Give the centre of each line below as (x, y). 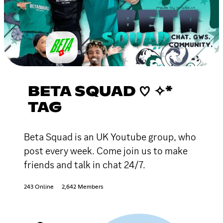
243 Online (39, 187)
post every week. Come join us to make (106, 151)
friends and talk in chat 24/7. (85, 165)
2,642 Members (82, 187)
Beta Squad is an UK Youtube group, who (110, 137)
